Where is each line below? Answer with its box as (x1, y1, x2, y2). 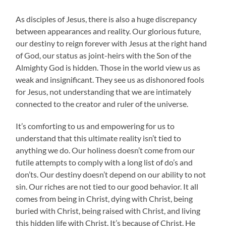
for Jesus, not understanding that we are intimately (16, 86, 192, 96)
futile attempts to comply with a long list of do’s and (16, 157, 193, 167)
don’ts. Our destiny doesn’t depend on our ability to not (16, 169, 206, 179)
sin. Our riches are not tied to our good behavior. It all (16, 181, 199, 191)
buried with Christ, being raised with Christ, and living (16, 205, 201, 215)
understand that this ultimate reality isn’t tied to (16, 133, 182, 143)
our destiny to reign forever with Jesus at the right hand (16, 38, 207, 48)
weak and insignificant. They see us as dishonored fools (16, 74, 205, 84)
